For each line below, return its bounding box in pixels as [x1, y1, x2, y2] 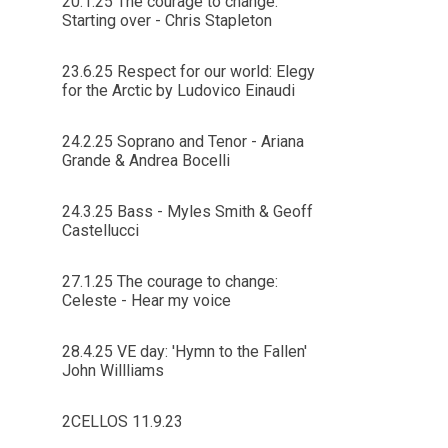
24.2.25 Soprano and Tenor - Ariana [61, 132, 304, 151]
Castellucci [61, 221, 139, 240]
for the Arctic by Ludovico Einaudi [61, 81, 295, 100]
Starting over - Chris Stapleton [61, 11, 272, 30]
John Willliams [61, 361, 164, 380]
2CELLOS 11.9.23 [61, 412, 183, 431]
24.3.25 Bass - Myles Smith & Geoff [61, 202, 313, 221]
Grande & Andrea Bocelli [61, 151, 230, 170]
